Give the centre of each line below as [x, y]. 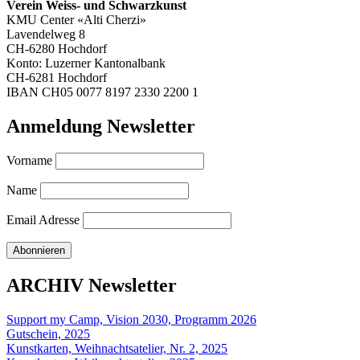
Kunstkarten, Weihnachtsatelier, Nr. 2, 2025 [117, 349]
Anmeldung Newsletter [101, 126]
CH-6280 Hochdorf [57, 48]
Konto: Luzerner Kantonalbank [86, 63]
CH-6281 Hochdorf [57, 77]
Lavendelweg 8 [46, 34]
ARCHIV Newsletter [92, 286]
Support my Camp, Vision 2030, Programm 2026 [131, 320]
